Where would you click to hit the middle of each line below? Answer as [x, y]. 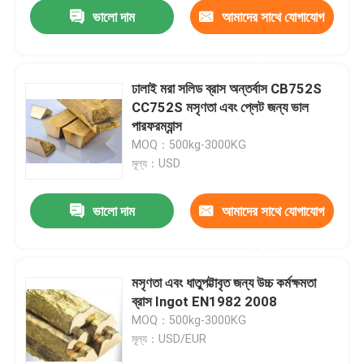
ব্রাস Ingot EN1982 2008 [205, 302]
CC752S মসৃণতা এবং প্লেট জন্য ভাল [221, 108]
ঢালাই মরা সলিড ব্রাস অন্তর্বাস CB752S [227, 89]
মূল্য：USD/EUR [169, 339]
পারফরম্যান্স [157, 126]
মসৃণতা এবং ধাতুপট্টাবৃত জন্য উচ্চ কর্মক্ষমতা [224, 283]
